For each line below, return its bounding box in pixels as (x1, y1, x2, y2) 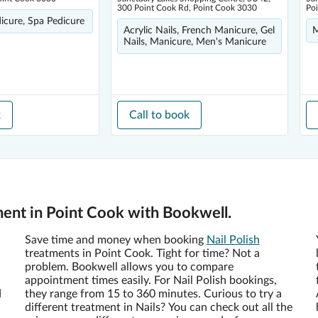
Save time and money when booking (24, 234, 207, 246)
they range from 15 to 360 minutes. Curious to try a (24, 288, 282, 300)
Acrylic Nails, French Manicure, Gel (124, 26, 275, 35)
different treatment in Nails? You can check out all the (24, 302, 292, 313)
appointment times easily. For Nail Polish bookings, (24, 275, 277, 286)
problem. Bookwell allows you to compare (24, 261, 234, 273)
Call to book (129, 109, 190, 121)
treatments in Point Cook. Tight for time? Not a (24, 248, 260, 259)
